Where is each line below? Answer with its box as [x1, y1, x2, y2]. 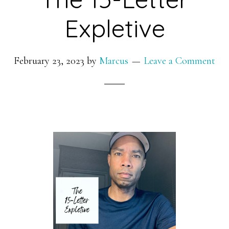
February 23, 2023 [14, 55, 84, 67]
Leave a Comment [144, 55, 215, 67]
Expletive [64, 13, 165, 43]
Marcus [99, 55, 128, 67]
